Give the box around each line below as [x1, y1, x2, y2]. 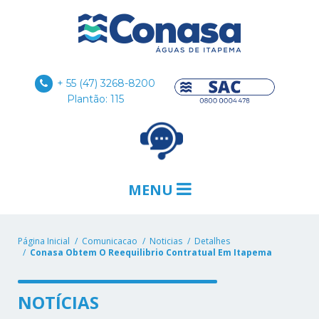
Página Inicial [18, 235, 70, 248]
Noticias [150, 235, 182, 248]
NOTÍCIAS [18, 291, 100, 315]
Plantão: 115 [66, 93, 124, 106]
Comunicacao [82, 235, 137, 248]
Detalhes [194, 235, 230, 248]
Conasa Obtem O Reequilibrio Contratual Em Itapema [30, 246, 272, 259]
